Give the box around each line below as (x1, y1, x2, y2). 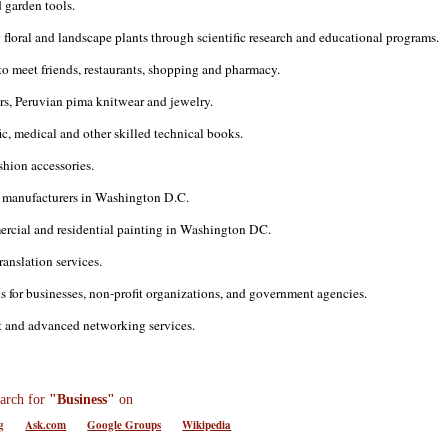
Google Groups (87, 417, 162, 433)
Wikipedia (182, 417, 232, 433)
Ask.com (25, 417, 67, 433)
